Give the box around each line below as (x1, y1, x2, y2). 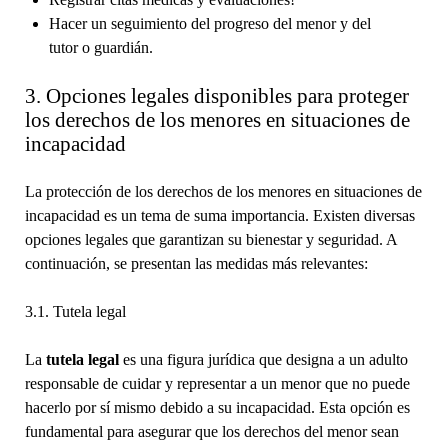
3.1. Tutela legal (24, 302, 126, 320)
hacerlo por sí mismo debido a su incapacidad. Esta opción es (24, 398, 410, 416)
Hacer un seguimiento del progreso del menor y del (48, 14, 371, 32)
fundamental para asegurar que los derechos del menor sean (24, 422, 399, 440)
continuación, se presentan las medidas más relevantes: (24, 254, 368, 272)
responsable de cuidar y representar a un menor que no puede (24, 374, 410, 392)
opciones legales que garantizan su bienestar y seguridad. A (24, 230, 397, 248)
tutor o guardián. (48, 38, 153, 56)
